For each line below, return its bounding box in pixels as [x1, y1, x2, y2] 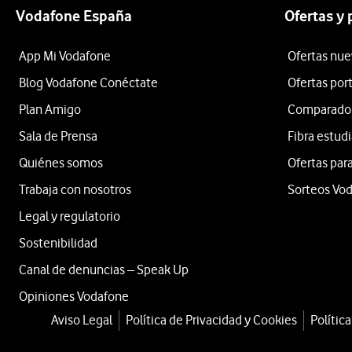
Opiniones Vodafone [19, 288, 129, 304]
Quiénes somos [19, 155, 103, 170]
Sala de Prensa [19, 128, 97, 144]
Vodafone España [16, 7, 132, 25]
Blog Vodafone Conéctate [19, 75, 158, 90]
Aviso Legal [51, 312, 112, 328]
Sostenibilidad [19, 235, 97, 251]
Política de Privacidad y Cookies [126, 312, 297, 328]
